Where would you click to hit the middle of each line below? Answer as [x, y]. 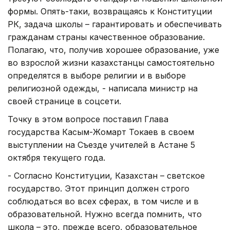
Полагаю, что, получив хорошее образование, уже [113, 50]
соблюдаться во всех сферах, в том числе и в [103, 201]
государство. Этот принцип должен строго [99, 188]
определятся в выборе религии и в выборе [97, 75]
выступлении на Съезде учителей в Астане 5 [101, 145]
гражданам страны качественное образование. [106, 37]
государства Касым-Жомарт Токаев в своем [101, 132]
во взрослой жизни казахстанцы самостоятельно [111, 62]
